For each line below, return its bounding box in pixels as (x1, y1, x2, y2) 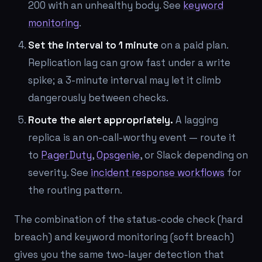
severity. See (28, 166, 91, 179)
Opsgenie (96, 149, 140, 161)
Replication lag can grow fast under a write (28, 56, 230, 69)
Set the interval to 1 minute (28, 39, 158, 51)
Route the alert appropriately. (28, 113, 173, 126)
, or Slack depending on (140, 149, 248, 161)
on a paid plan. (158, 39, 228, 51)
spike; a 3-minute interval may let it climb (28, 74, 221, 87)
